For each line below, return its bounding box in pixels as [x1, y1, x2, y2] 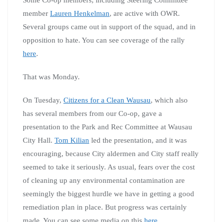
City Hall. [23, 136, 55, 144]
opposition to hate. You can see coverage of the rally [23, 36, 185, 44]
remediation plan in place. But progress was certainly [23, 203, 187, 211]
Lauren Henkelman [50, 9, 110, 17]
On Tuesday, [23, 96, 63, 104]
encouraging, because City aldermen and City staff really [23, 149, 199, 158]
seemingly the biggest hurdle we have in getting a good [23, 189, 194, 198]
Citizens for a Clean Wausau [63, 96, 151, 104]
